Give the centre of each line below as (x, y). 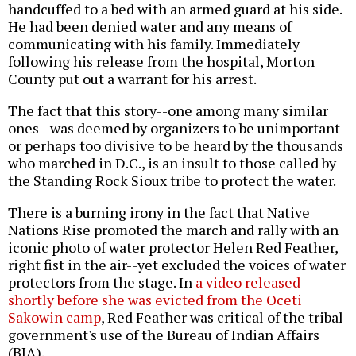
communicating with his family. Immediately (154, 43)
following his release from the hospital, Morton (161, 61)
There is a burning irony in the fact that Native (159, 212)
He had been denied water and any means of (150, 26)
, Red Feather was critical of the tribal (222, 317)
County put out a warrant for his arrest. (132, 78)
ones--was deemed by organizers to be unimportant (174, 128)
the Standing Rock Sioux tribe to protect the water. (172, 180)
